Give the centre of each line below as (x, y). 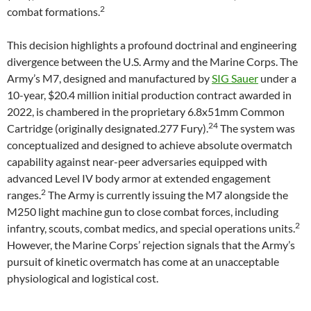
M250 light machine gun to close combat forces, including (143, 211)
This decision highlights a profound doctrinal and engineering (152, 45)
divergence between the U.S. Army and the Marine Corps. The (152, 61)
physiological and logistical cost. (83, 278)
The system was (257, 128)
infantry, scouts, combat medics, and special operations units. (151, 228)
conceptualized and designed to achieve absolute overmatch (150, 145)
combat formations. (53, 11)
